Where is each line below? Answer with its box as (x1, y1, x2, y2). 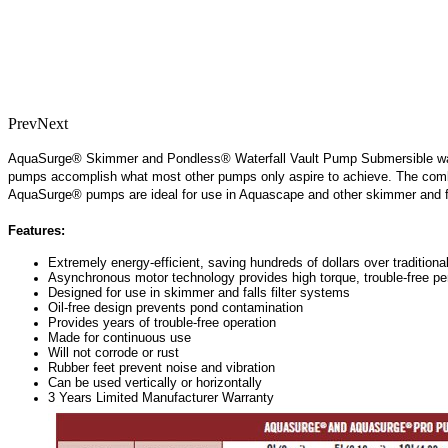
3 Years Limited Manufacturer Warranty (48, 389, 274, 405)
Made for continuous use (48, 329, 191, 345)
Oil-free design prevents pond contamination (48, 299, 303, 315)
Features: (8, 222, 65, 238)
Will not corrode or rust (48, 344, 179, 360)
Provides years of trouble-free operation (48, 314, 276, 330)
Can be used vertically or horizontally (48, 374, 262, 390)
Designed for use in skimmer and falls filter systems (48, 284, 350, 300)
